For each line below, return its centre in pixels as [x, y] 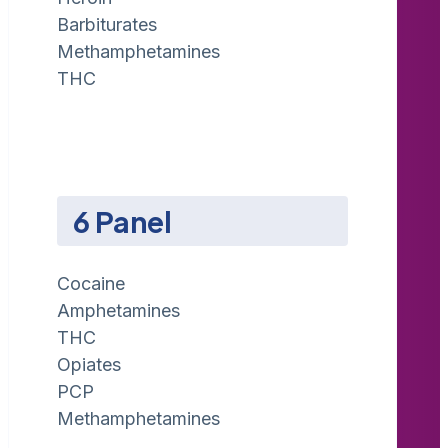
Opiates [89, 365]
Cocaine [91, 284]
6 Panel [122, 221]
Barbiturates [107, 24]
